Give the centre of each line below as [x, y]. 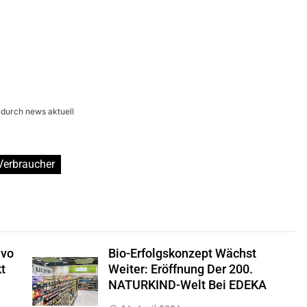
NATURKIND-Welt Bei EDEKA [187, 285]
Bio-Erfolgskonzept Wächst [182, 254]
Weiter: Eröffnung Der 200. [180, 270]
